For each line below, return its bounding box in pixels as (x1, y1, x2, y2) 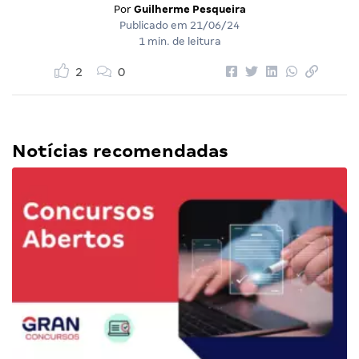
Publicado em (119, 19, 190, 32)
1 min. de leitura (138, 35, 221, 48)
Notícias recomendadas (12, 141, 228, 162)
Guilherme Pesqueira (133, 3, 246, 16)
